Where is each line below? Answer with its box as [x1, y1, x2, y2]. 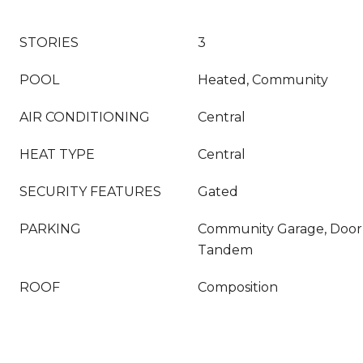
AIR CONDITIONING [19, 109, 150, 125]
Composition [198, 280, 278, 295]
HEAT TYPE [19, 147, 95, 162]
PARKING [19, 221, 81, 237]
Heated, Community [198, 72, 328, 88]
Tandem [198, 242, 253, 258]
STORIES [19, 35, 79, 50]
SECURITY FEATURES [19, 184, 161, 199]
